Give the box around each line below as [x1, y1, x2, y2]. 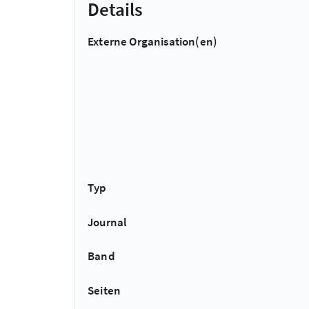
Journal [88, 214, 128, 230]
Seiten [88, 282, 121, 298]
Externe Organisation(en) [88, 34, 218, 49]
